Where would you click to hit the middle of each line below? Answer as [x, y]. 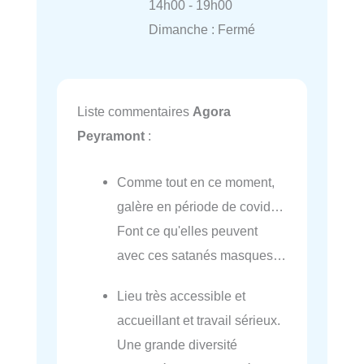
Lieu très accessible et [182, 295]
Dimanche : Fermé [201, 30]
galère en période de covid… [201, 206]
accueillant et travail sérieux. [199, 320]
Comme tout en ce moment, [196, 182]
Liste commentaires [135, 112]
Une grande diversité [178, 344]
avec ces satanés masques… [202, 255]
